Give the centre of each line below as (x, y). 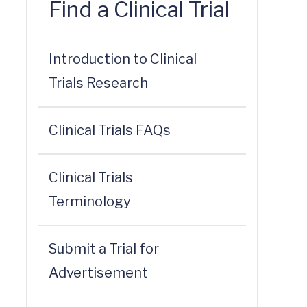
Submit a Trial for (104, 249)
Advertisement (99, 273)
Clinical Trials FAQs (110, 130)
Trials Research (99, 83)
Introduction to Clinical (123, 59)
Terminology (90, 201)
